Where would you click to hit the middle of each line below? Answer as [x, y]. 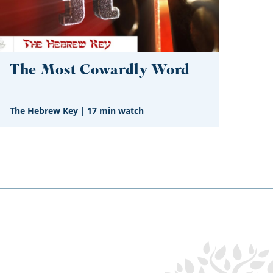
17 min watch [115, 111]
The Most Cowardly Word [100, 71]
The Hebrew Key [44, 111]
